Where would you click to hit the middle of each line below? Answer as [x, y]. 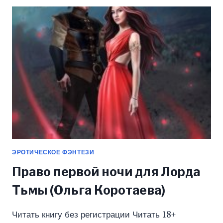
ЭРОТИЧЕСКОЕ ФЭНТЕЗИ [53, 152]
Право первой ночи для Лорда [106, 172]
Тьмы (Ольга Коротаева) [89, 190]
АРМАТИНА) [64, 20]
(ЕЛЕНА [56, 9]
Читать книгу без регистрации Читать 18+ [94, 215]
